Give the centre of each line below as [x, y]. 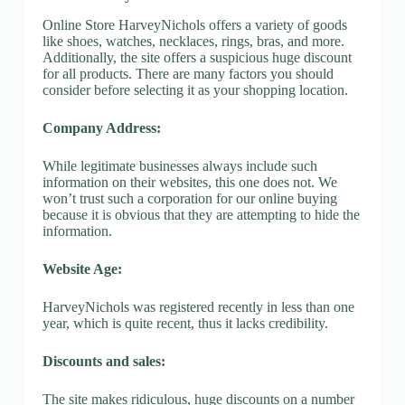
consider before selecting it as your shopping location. [195, 89]
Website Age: [82, 268]
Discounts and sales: [104, 361]
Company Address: [101, 127]
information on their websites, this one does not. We [189, 182]
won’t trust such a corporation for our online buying [189, 198]
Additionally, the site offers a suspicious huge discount [197, 57]
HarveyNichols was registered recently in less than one [198, 306]
